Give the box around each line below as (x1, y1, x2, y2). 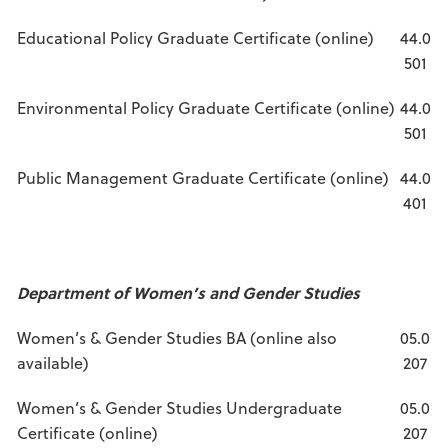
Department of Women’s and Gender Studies (17, 281, 360, 304)
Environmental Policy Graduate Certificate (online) (17, 96, 395, 119)
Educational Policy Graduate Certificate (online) (17, 26, 374, 49)
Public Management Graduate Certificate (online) (17, 166, 389, 189)
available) (17, 351, 89, 374)
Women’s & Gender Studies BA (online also (17, 326, 337, 349)
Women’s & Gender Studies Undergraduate (17, 396, 342, 419)
